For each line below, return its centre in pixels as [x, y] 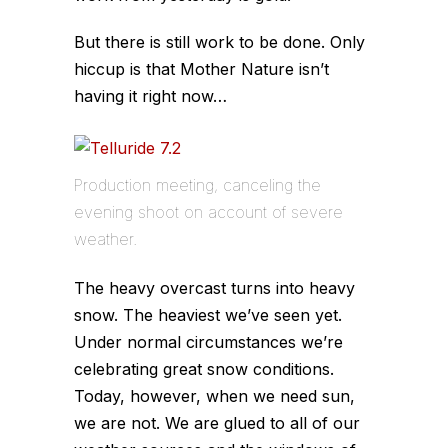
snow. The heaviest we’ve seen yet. [208, 315]
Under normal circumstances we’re [208, 342]
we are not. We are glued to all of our [217, 423]
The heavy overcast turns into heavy [214, 288]
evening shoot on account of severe [208, 212]
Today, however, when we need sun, [214, 396]
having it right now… [150, 96]
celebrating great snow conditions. [204, 369]
